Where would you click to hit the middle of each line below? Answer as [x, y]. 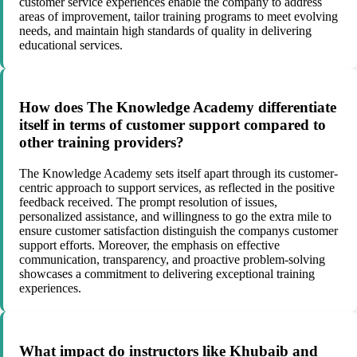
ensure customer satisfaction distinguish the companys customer [178, 231]
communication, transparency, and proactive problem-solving [172, 260]
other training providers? [102, 143]
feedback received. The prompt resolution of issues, [148, 202]
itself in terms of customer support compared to [173, 125]
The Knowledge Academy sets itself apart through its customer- [178, 174]
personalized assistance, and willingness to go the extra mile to [175, 217]
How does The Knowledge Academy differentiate [178, 108]
